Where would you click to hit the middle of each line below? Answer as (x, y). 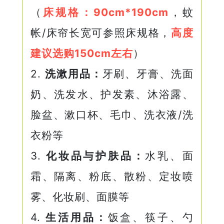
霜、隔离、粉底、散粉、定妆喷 (112, 176)
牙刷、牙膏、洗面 (148, 73)
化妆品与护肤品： (96, 155)
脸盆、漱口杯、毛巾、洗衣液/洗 (112, 114)
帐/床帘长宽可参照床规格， (101, 32)
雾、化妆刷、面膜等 (80, 196)
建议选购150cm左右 (82, 53)
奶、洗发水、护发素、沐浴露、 (112, 94)
